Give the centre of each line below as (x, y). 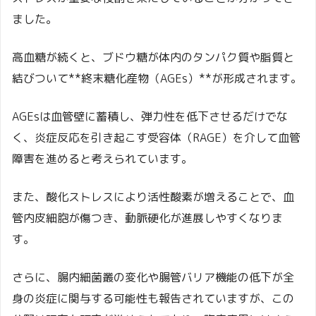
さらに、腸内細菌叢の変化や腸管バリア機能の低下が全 (153, 278)
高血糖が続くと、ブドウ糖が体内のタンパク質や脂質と (153, 57)
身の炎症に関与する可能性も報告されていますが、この (153, 299)
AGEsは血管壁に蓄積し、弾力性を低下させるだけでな (150, 117)
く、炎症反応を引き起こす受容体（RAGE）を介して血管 (156, 138)
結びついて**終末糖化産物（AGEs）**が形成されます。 (157, 79)
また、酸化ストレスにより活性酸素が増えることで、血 (153, 197)
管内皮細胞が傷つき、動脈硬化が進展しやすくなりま (147, 218)
